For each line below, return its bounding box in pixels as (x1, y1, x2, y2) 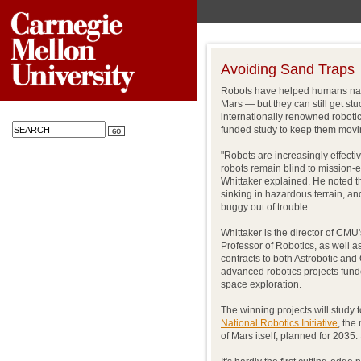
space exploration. (221, 279, 301, 290)
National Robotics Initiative (221, 317, 338, 329)
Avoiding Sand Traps (221, 61, 355, 77)
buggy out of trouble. (221, 201, 310, 213)
